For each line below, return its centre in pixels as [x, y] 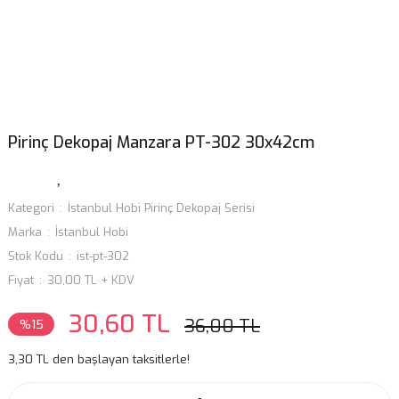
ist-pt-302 [103, 256]
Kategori [31, 208]
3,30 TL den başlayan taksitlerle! [99, 359]
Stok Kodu [36, 256]
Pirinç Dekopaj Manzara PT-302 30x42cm [161, 142]
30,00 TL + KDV [91, 280]
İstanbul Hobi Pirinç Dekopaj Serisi [161, 208]
